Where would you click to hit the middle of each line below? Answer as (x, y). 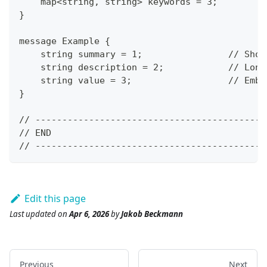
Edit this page (55, 199)
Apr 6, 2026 (89, 214)
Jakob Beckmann (152, 214)
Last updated (33, 214)
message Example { (65, 41)
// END (35, 133)
